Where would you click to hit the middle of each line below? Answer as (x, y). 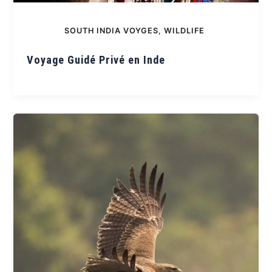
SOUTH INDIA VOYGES (111, 30)
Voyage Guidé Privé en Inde (96, 60)
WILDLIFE (184, 30)
